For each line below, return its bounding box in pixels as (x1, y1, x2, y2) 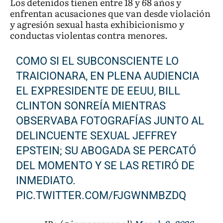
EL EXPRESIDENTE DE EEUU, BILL (16, 85, 181, 98)
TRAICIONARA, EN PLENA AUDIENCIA (16, 70, 200, 83)
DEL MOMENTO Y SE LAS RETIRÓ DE (16, 159, 195, 172)
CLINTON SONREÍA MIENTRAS (16, 100, 166, 112)
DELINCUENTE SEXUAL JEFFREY (16, 129, 177, 142)
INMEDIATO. (16, 174, 76, 187)
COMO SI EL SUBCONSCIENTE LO (16, 55, 179, 68)
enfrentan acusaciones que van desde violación (10, 6, 211, 20)
